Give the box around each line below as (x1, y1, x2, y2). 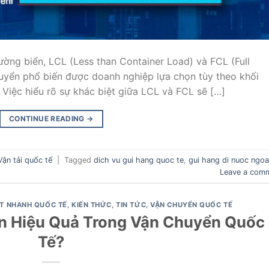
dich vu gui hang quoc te (94, 155, 184, 165)
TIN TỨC (116, 201, 147, 210)
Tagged (64, 155, 94, 165)
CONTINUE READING (9, 114, 87, 124)
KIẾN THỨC (71, 201, 112, 210)
